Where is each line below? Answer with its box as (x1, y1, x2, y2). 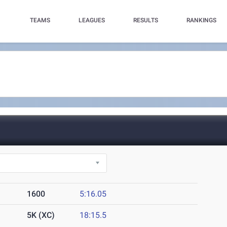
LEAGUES (78, 17, 105, 24)
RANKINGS (186, 17, 216, 24)
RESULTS (133, 17, 158, 24)
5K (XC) (27, 210, 55, 220)
